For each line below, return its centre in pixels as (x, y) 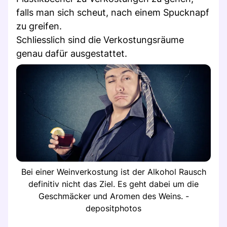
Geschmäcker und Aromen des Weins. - (113, 196)
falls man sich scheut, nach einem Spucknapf (113, 12)
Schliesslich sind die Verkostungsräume (100, 40)
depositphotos (113, 208)
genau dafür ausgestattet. (72, 53)
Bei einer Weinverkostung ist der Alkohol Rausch (113, 172)
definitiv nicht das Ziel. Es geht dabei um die (113, 184)
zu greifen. (39, 26)
